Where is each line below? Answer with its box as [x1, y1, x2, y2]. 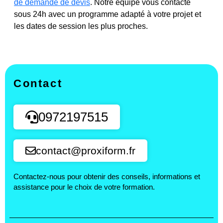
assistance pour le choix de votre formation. [13, 183, 155, 191]
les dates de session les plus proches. [14, 22, 148, 31]
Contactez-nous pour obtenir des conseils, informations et [13, 172, 200, 181]
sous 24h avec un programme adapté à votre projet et [14, 10, 201, 19]
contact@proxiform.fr [36, 144, 135, 156]
